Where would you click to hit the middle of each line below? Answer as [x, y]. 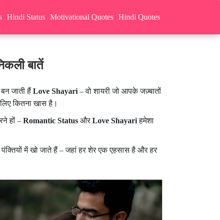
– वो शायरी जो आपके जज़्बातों [119, 91]
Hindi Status [26, 17]
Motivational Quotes [82, 17]
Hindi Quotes [139, 17]
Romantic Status [50, 120]
